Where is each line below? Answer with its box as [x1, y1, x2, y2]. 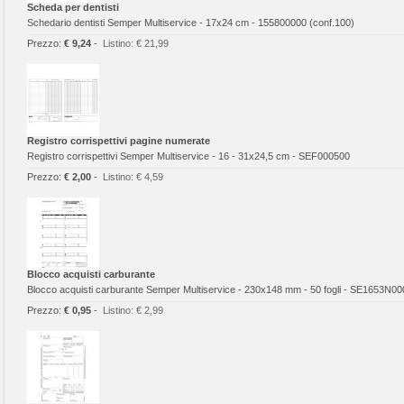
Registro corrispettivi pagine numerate [27, 134, 210, 146]
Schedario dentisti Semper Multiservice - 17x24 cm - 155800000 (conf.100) [27, 16, 354, 28]
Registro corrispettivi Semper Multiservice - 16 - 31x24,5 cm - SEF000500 [27, 150, 350, 161]
